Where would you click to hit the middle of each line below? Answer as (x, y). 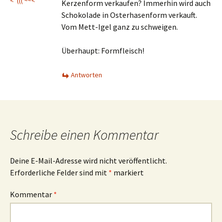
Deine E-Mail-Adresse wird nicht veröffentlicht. (88, 160)
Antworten (86, 75)
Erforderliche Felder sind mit (59, 172)
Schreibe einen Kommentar (84, 135)
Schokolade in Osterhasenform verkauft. (129, 15)
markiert (128, 172)
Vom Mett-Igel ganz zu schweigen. (120, 27)
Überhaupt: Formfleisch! (103, 50)
